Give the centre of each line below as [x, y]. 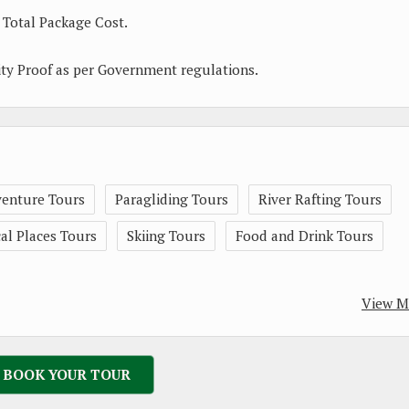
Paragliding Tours [172, 199]
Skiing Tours [166, 236]
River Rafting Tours [320, 199]
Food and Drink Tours [304, 236]
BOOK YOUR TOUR [66, 374]
